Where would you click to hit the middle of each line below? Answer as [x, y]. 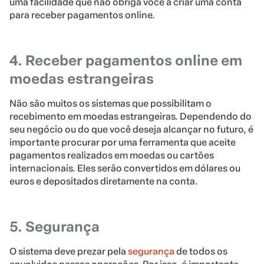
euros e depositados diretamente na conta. [104, 181]
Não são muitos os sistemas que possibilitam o [110, 104]
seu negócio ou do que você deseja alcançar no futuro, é [131, 130]
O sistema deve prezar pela [69, 252]
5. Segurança [55, 227]
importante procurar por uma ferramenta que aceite [123, 143]
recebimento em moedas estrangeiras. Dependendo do [131, 117]
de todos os [201, 252]
